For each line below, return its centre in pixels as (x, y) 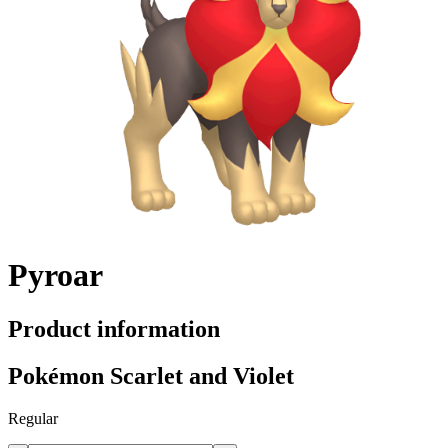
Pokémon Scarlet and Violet (151, 375)
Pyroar (55, 275)
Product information (114, 328)
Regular (33, 418)
